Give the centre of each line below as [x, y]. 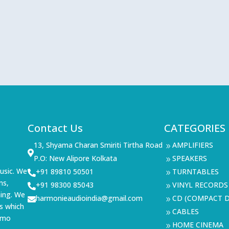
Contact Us [55, 128]
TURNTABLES [195, 171]
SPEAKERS [189, 158]
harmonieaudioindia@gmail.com [89, 198]
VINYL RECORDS [200, 185]
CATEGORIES [194, 128]
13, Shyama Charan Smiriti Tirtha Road [98, 145]
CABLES [185, 211]
